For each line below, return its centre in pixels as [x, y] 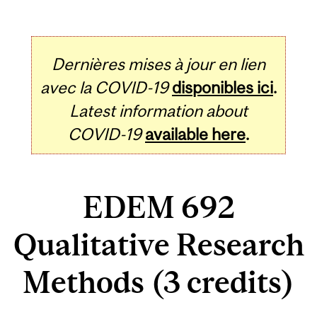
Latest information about [158, 110]
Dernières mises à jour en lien [158, 64]
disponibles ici [223, 87]
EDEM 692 [158, 207]
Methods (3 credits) [158, 282]
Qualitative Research [158, 245]
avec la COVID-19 [104, 87]
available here [195, 134]
